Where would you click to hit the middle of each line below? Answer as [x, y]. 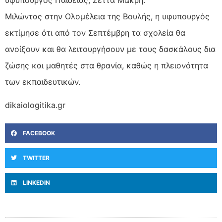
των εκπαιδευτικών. [43, 82]
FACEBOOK [39, 133]
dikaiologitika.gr [35, 105]
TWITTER [36, 158]
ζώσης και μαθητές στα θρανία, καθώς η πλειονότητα [107, 65]
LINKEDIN [36, 183]
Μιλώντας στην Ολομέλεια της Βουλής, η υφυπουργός [107, 16]
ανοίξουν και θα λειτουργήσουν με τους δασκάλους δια [110, 49]
